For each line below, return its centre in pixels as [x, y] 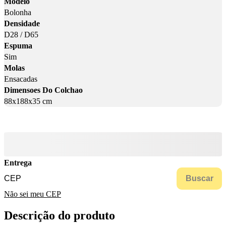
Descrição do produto [60, 216]
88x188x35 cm [28, 101]
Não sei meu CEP [33, 194]
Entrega [18, 163]
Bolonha [18, 13]
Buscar [199, 179]
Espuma [18, 46]
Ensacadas [21, 79]
